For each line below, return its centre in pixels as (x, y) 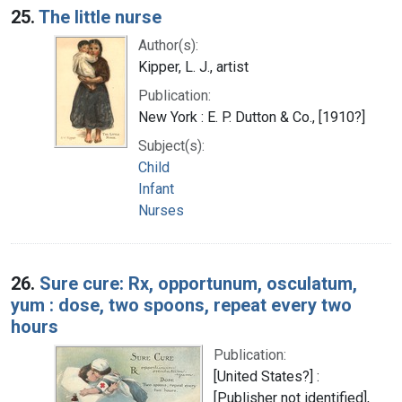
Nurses (161, 210)
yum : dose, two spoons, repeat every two (181, 305)
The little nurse (100, 17)
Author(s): (168, 45)
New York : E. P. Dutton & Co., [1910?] (252, 117)
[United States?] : (267, 376)
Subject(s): (171, 145)
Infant (156, 188)
